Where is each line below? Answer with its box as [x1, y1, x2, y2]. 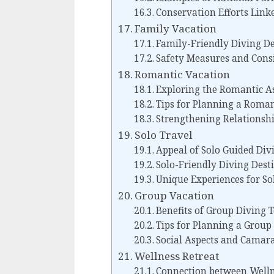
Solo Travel [135, 128, 193, 143]
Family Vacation [135, 21, 217, 36]
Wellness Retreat [135, 249, 220, 264]
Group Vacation [135, 188, 215, 203]
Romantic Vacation [135, 67, 231, 82]
